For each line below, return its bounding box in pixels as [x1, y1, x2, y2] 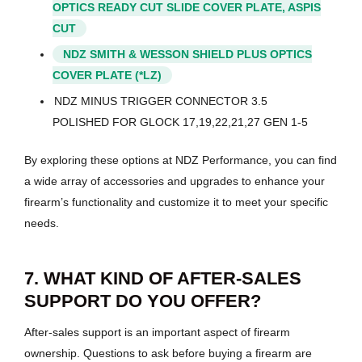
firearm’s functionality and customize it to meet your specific [24, 196, 328, 209]
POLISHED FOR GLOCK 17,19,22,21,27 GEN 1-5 [53, 116, 308, 129]
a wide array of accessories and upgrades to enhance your [24, 175, 325, 188]
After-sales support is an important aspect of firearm [24, 325, 290, 339]
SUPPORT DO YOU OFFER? [24, 291, 261, 312]
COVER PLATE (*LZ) [53, 69, 162, 82]
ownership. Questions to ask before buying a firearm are [24, 346, 312, 360]
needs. [24, 217, 59, 230]
